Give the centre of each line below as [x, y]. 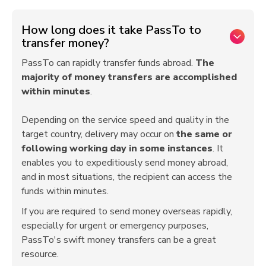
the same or [204, 134]
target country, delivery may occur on [99, 134]
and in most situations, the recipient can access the [127, 177]
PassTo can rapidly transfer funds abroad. [108, 63]
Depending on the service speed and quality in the [125, 120]
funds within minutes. [65, 191]
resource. [40, 254]
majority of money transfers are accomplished [129, 77]
